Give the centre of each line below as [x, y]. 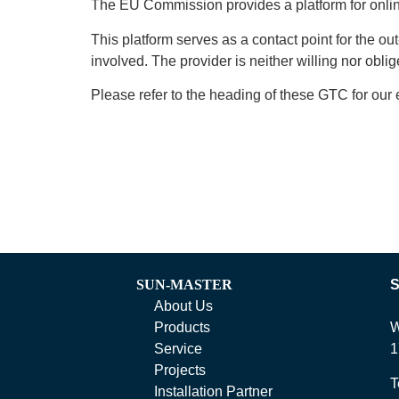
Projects [180, 370]
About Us [184, 306]
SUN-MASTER [185, 285]
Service [179, 349]
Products [183, 328]
